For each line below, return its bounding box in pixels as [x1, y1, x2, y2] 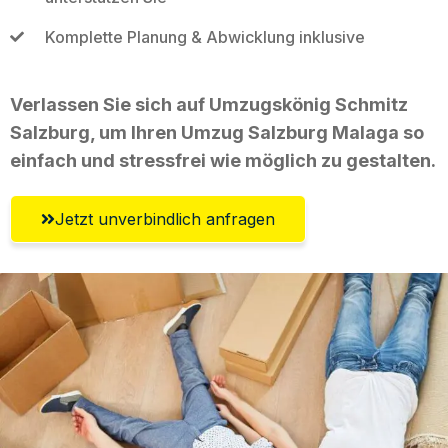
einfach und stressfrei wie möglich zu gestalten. [10, 149, 436, 171]
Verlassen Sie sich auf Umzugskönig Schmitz [10, 93, 408, 115]
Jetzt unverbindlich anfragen [55, 208, 275, 229]
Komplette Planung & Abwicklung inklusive [44, 26, 365, 47]
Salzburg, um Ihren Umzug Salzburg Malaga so [10, 121, 424, 143]
